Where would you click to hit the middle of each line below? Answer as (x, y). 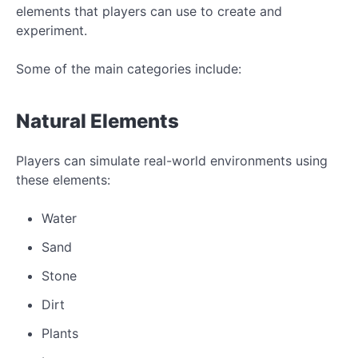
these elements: (63, 179)
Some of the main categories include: (129, 68)
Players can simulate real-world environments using (172, 160)
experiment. (52, 30)
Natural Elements (97, 121)
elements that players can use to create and (149, 11)
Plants (60, 333)
